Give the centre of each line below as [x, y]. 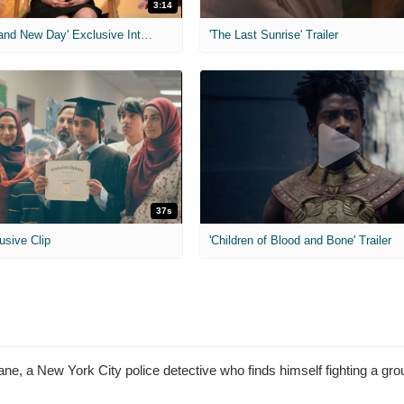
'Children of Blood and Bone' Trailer [300, 241]
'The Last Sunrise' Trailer [273, 34]
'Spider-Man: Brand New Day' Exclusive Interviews [147, 34]
